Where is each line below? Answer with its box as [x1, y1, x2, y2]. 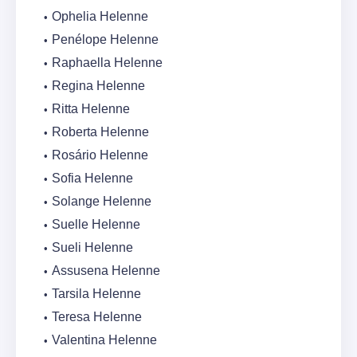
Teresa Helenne [52, 310, 142, 324]
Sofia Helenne [52, 171, 133, 186]
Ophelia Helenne [52, 10, 148, 24]
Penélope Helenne [52, 33, 159, 47]
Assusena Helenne [52, 264, 160, 278]
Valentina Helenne [52, 333, 157, 347]
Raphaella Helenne [52, 56, 163, 70]
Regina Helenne [52, 79, 145, 93]
